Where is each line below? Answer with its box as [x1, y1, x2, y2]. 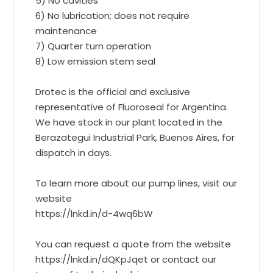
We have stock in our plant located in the [35, 116, 223, 129]
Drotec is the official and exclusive [35, 85, 191, 99]
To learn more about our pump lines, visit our [35, 177, 238, 190]
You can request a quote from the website [35, 238, 232, 251]
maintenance [35, 24, 97, 38]
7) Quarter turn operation [35, 40, 152, 53]
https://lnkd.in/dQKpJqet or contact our [35, 253, 217, 266]
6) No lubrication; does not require [35, 9, 190, 23]
